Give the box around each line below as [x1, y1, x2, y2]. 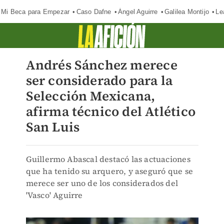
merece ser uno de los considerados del [25, 177, 178, 188]
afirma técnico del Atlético [25, 102, 195, 120]
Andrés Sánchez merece [25, 56, 177, 74]
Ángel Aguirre [117, 7, 158, 15]
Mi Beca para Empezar [1, 7, 70, 15]
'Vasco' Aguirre [25, 189, 83, 200]
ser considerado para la [25, 71, 173, 89]
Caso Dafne [76, 7, 111, 15]
